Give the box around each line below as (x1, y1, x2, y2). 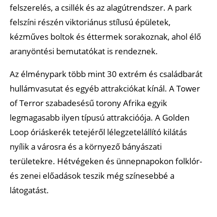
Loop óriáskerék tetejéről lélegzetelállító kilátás (10, 126, 187, 138)
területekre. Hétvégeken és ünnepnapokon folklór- (10, 155, 202, 167)
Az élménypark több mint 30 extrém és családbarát (10, 68, 202, 79)
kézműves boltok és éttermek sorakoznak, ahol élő (10, 31, 201, 42)
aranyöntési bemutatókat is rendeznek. (10, 45, 158, 57)
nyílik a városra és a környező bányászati (10, 140, 162, 152)
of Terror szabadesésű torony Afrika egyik (10, 97, 167, 108)
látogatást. (10, 184, 49, 196)
